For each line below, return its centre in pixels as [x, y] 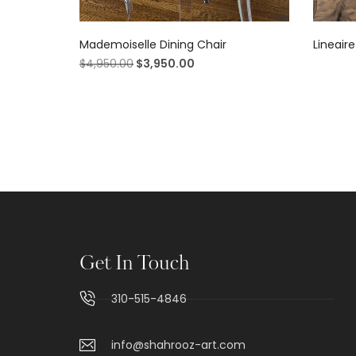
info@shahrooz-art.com [178, 345]
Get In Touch [135, 265]
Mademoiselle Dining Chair [153, 45]
